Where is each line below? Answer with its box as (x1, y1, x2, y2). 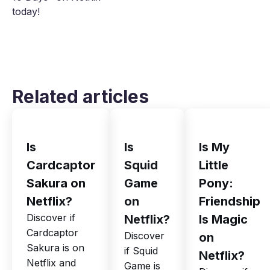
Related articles (12, 86, 149, 108)
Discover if (27, 212, 75, 224)
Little (199, 158, 228, 173)
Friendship (199, 194, 260, 209)
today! (12, 5, 40, 18)
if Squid (124, 245, 158, 257)
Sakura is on (27, 242, 84, 254)
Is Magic (199, 212, 248, 227)
